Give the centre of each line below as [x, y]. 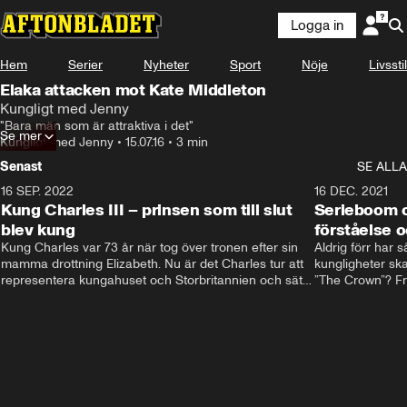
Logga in [317, 25]
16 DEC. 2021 [351, 191]
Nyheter [166, 65]
